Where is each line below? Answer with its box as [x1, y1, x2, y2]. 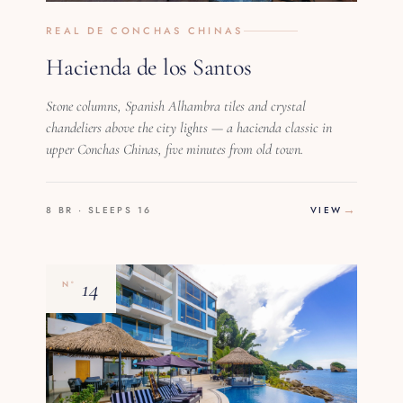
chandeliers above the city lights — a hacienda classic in [46, 118, 333, 137]
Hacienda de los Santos [46, 52, 252, 81]
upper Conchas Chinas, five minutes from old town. [46, 139, 304, 158]
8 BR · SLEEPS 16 [46, 202, 152, 217]
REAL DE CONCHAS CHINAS [46, 22, 244, 38]
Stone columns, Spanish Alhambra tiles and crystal [46, 96, 307, 115]
